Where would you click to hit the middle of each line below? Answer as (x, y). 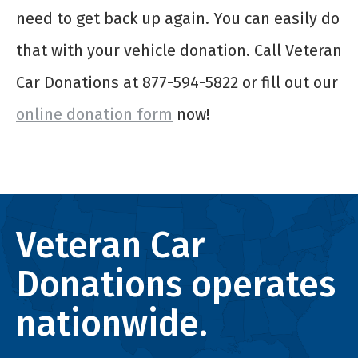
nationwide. (112, 324)
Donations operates (176, 285)
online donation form (94, 115)
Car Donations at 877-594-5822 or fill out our (177, 83)
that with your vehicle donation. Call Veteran (179, 51)
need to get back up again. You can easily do (178, 19)
